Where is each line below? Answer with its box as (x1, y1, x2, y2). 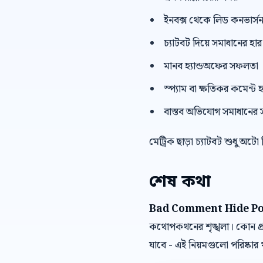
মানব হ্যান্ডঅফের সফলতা (163, 58, 258, 75)
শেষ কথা (149, 171, 211, 193)
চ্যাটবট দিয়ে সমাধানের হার (163, 35, 262, 52)
